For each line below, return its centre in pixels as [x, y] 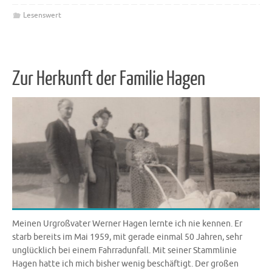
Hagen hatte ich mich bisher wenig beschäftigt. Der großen [125, 263]
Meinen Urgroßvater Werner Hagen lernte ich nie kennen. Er [127, 223]
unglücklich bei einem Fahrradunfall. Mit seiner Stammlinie [124, 250]
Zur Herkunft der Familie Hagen [109, 79]
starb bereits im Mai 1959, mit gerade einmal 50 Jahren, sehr [127, 237]
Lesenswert [42, 15]
